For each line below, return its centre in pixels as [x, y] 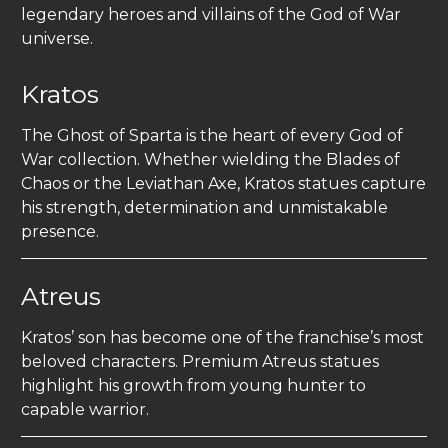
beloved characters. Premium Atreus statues [200, 362]
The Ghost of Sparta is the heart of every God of [212, 136]
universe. [57, 39]
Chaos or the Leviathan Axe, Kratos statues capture [223, 184]
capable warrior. [85, 410]
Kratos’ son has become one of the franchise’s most [222, 338]
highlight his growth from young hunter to [193, 386]
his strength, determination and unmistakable [204, 208]
